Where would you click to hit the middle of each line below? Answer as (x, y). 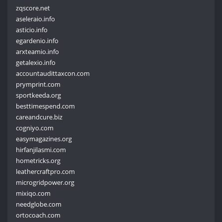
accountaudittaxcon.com (53, 73)
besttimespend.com (46, 106)
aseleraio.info (36, 19)
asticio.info (32, 29)
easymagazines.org (44, 139)
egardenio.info (37, 40)
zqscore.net (33, 8)
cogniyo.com (35, 128)
